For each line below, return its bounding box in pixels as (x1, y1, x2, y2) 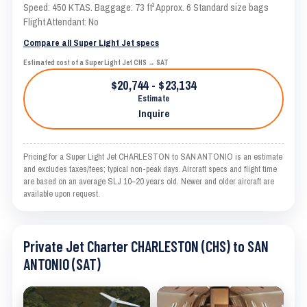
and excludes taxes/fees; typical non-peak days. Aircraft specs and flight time (23, 163, 277, 175)
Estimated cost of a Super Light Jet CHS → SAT (23, 58, 169, 68)
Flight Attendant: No (23, 15, 99, 29)
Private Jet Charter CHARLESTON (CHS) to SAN (23, 237, 269, 256)
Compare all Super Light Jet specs (23, 36, 159, 49)
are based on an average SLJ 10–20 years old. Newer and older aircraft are (23, 175, 274, 188)
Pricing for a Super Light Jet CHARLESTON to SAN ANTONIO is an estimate (23, 151, 282, 163)
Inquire (138, 106, 169, 121)
